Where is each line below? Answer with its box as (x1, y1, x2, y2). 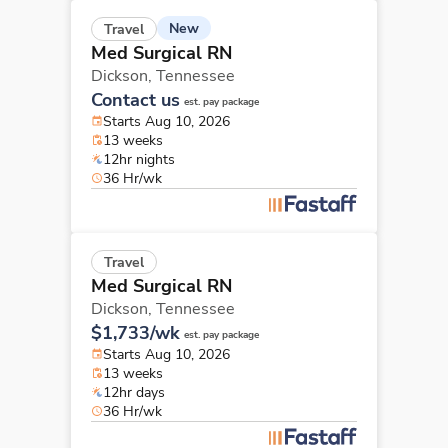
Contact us (91, 87, 180, 112)
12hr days (103, 382, 165, 402)
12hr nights (103, 149, 175, 169)
